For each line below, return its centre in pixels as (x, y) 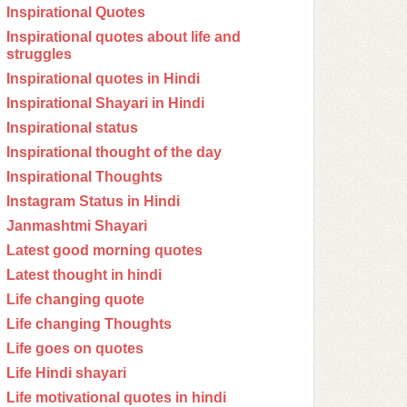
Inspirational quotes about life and (124, 37)
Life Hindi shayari (66, 373)
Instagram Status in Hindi (93, 201)
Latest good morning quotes (104, 250)
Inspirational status (72, 128)
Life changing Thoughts (89, 324)
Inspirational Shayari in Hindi (105, 103)
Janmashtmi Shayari (77, 226)
